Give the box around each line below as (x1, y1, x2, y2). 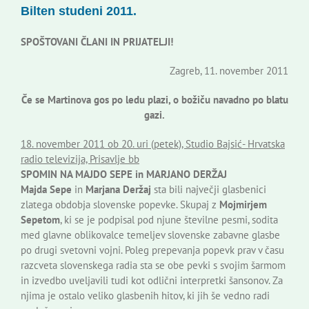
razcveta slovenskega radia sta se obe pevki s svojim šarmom (21, 259, 286, 272)
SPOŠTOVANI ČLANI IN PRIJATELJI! (21, 35, 173, 49)
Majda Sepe (21, 183, 72, 197)
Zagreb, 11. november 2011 (170, 64, 288, 78)
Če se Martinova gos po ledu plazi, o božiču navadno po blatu (21, 93, 288, 107)
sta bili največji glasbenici (151, 183, 266, 197)
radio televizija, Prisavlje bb (21, 152, 139, 166)
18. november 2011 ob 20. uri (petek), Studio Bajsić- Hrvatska (21, 137, 285, 151)
